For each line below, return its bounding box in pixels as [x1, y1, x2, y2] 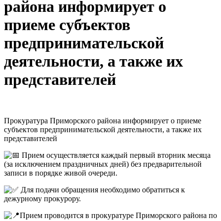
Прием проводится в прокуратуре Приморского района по [20, 211, 217, 220]
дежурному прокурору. [4, 194, 81, 203]
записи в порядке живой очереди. [4, 168, 117, 177]
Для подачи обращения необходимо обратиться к [19, 185, 185, 194]
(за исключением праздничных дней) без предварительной [4, 159, 202, 168]
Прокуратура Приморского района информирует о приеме [4, 116, 201, 125]
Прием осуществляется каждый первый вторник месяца [20, 150, 211, 159]
